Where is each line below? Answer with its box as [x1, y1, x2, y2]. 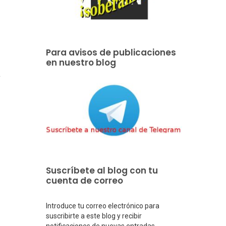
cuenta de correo [46, 174, 123, 187]
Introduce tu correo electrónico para [46, 201, 159, 210]
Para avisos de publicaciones [46, 46, 176, 59]
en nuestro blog [46, 56, 116, 69]
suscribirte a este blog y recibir [46, 211, 142, 220]
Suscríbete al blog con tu [46, 164, 158, 177]
